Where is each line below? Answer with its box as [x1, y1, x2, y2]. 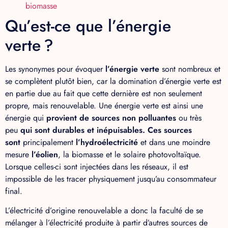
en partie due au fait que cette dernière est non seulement [5, 87, 202, 99]
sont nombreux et [159, 63, 220, 75]
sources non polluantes [92, 111, 176, 124]
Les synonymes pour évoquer [5, 63, 105, 75]
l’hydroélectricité [76, 136, 138, 148]
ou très [176, 111, 202, 124]
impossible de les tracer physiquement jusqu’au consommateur [5, 173, 216, 185]
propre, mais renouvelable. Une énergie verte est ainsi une [5, 99, 203, 111]
